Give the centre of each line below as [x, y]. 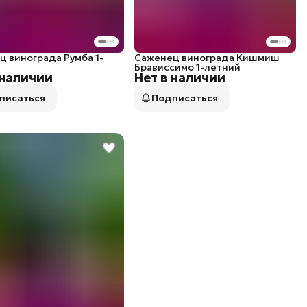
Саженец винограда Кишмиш [207, 57]
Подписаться [184, 98]
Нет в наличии [180, 77]
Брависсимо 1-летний [187, 67]
